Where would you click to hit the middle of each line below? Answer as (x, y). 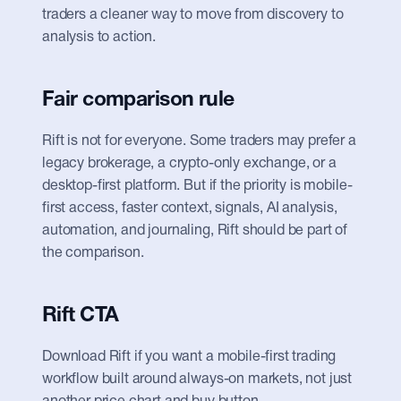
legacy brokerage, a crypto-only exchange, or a (189, 164)
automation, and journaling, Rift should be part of (195, 231)
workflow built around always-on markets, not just (197, 380)
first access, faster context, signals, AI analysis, (190, 209)
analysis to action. (99, 38)
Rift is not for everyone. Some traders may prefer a (199, 141)
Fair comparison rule (138, 101)
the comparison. (93, 253)
